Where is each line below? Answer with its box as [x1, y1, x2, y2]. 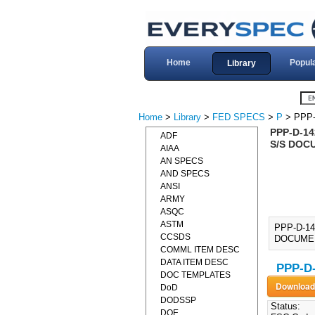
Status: [267, 301, 300, 312]
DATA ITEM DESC [160, 257, 229, 267]
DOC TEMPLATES [160, 270, 231, 280]
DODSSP [160, 295, 196, 305]
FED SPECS [212, 112, 265, 122]
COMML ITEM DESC [160, 245, 240, 255]
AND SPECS [160, 169, 210, 179]
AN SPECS [160, 156, 203, 166]
